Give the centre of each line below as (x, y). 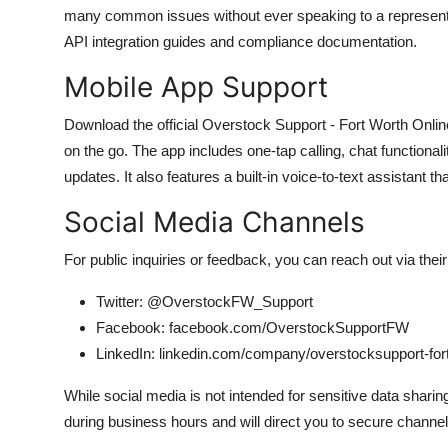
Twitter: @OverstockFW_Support (204, 301)
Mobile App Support (196, 87)
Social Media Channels (214, 222)
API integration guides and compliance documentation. (240, 41)
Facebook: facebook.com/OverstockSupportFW (252, 327)
